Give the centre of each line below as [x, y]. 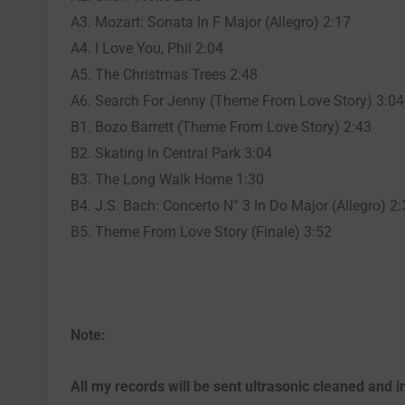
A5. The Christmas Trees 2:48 [164, 74]
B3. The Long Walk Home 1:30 [167, 179]
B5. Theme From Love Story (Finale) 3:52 [201, 231]
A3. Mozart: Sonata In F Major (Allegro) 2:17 [211, 22]
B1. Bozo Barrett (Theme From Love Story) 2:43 [221, 127]
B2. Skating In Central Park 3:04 [171, 153]
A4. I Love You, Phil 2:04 [147, 48]
